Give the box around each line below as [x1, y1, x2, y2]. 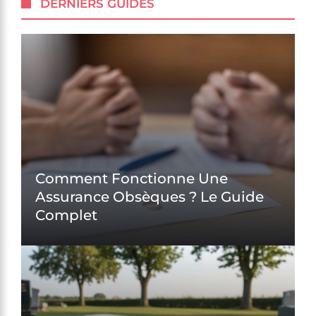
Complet [35, 207, 97, 224]
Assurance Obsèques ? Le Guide [35, 188, 264, 205]
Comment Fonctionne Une [35, 170, 228, 187]
